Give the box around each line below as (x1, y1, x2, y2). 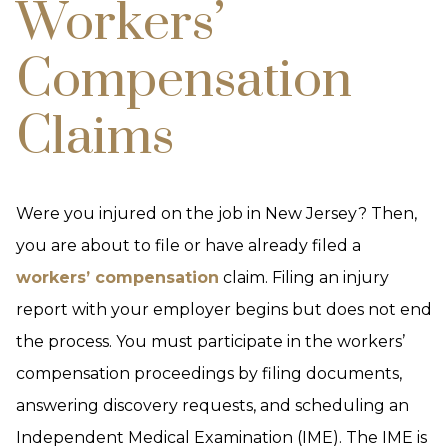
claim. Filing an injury (219, 268, 389, 287)
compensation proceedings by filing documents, (16, 364, 402, 383)
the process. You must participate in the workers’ (16, 332, 405, 351)
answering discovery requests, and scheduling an (16, 396, 409, 415)
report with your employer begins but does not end (16, 300, 432, 319)
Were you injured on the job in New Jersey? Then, (16, 204, 417, 223)
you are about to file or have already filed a (16, 236, 361, 255)
